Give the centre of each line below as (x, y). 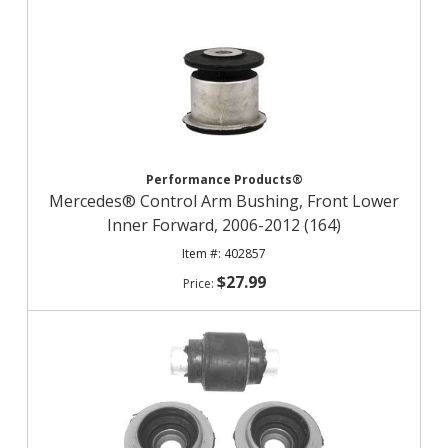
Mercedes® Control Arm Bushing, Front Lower (224, 201)
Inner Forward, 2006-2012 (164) (224, 225)
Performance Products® (224, 179)
